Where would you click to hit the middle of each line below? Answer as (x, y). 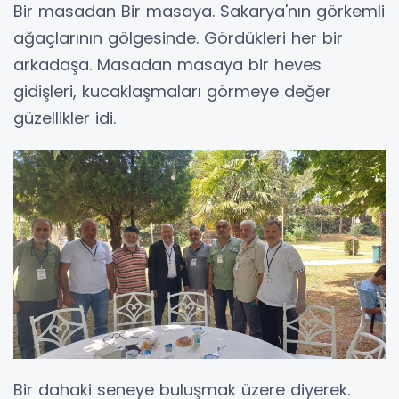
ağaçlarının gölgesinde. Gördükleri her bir (178, 38)
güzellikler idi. (65, 118)
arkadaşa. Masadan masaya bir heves (167, 65)
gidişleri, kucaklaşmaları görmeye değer (172, 92)
